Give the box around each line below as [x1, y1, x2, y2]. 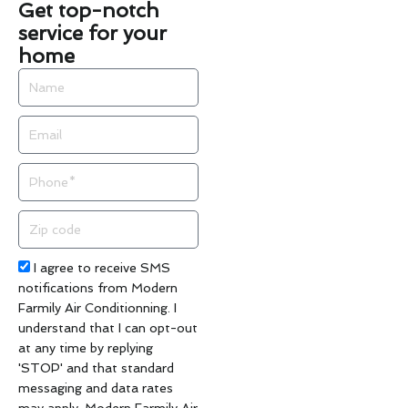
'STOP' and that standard [18, 361, 174, 376]
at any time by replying [18, 341, 153, 356]
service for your [18, 21, 167, 46]
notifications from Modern [18, 280, 178, 296]
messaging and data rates [18, 381, 173, 396]
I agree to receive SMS [34, 260, 170, 276]
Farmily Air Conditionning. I [18, 301, 177, 316]
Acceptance [17, 260, 87, 275]
